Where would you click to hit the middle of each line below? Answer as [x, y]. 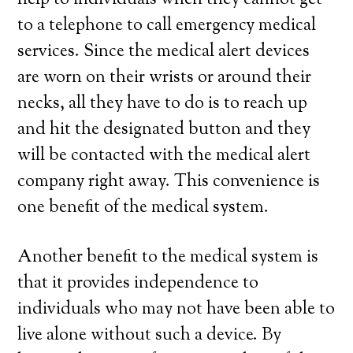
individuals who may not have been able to [176, 310]
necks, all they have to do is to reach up [163, 104]
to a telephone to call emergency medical [167, 26]
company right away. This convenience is [169, 182]
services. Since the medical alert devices [164, 52]
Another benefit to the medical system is [168, 258]
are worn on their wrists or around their [165, 78]
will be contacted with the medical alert [164, 156]
